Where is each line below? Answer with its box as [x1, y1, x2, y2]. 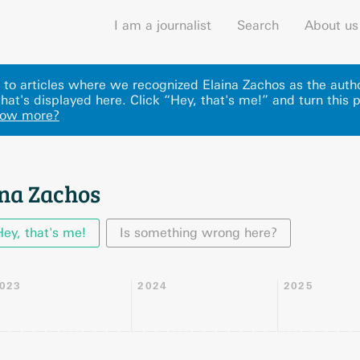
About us [305, 18, 358, 33]
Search [237, 18, 279, 33]
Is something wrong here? [120, 225, 277, 240]
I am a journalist [114, 18, 211, 33]
